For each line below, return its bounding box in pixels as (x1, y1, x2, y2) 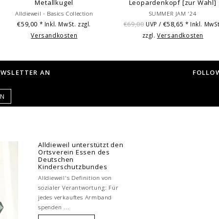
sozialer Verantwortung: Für (38, 183, 119, 191)
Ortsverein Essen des (38, 147, 110, 156)
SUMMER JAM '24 (148, 9, 197, 17)
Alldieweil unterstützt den (38, 140, 124, 149)
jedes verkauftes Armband (38, 193, 112, 201)
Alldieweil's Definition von (38, 174, 112, 181)
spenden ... (38, 203, 69, 211)
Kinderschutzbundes (38, 162, 108, 171)
